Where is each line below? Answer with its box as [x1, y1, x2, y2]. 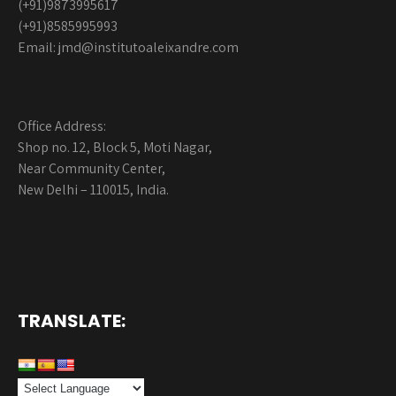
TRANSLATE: [18, 308, 126, 334]
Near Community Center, [18, 159, 165, 179]
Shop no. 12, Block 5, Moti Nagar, [18, 138, 212, 157]
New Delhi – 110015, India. [18, 180, 169, 200]
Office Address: [18, 117, 106, 136]
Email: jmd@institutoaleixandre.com [18, 38, 239, 57]
